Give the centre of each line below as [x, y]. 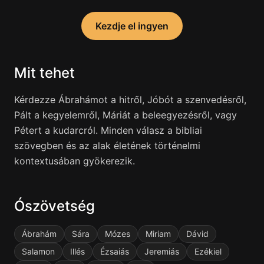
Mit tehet [44, 73]
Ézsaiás [115, 251]
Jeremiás [162, 251]
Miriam [158, 234]
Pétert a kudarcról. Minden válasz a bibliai [108, 130]
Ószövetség [55, 206]
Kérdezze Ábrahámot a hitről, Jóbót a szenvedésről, [130, 100]
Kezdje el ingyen [132, 26]
